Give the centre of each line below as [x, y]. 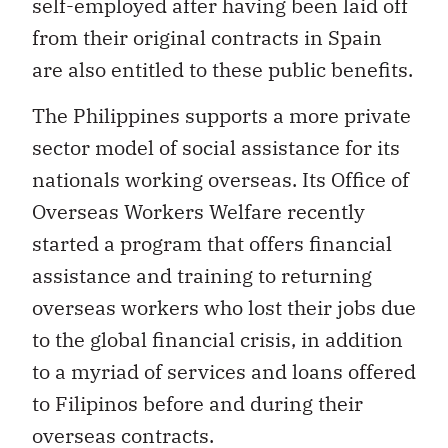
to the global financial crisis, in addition [217, 340]
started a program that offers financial [212, 244]
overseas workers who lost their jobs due [224, 308]
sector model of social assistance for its [216, 148]
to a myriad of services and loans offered [224, 372]
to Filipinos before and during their [197, 404]
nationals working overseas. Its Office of [220, 180]
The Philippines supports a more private [221, 116]
